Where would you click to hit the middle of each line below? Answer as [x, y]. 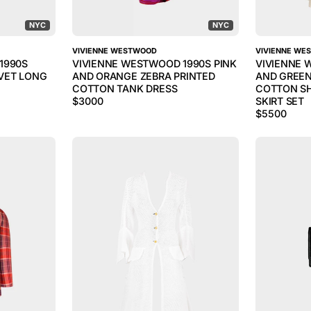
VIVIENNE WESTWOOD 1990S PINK [154, 64]
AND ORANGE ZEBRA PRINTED [144, 76]
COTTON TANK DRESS [125, 89]
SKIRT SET [280, 101]
